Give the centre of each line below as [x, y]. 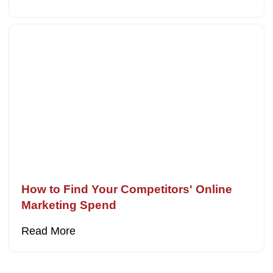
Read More [49, 231]
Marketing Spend [69, 205]
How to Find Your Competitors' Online [127, 190]
